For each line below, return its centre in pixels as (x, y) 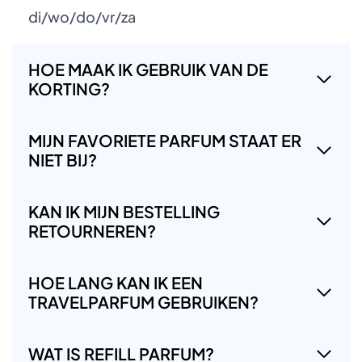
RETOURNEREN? (92, 230)
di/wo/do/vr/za (82, 16)
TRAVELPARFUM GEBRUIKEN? (143, 301)
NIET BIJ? (63, 159)
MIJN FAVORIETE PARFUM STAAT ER (165, 140)
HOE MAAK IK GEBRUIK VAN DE (148, 69)
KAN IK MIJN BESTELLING (124, 211)
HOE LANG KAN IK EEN (116, 282)
